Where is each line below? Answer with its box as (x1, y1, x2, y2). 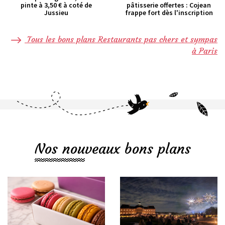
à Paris (192, 46, 217, 56)
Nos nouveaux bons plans (34, 140, 191, 158)
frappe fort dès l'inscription (125, 8, 213, 17)
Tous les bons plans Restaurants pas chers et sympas (25, 34, 217, 44)
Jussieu (44, 8, 68, 17)
